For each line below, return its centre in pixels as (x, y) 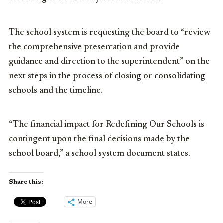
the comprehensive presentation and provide (94, 47)
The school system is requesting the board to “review (110, 33)
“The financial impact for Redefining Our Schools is (107, 125)
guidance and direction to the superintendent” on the (109, 61)
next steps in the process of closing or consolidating (107, 76)
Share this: (26, 182)
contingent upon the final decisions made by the (99, 139)
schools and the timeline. (56, 90)
